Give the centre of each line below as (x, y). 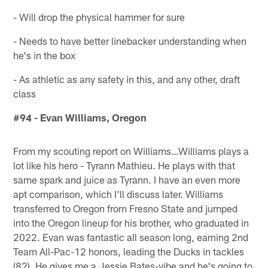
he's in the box (45, 55)
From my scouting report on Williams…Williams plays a (131, 150)
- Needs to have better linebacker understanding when (130, 40)
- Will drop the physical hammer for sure (99, 16)
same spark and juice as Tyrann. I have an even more (127, 179)
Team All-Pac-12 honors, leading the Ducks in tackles (129, 251)
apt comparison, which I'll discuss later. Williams (118, 194)
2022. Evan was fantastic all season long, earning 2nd (131, 237)
